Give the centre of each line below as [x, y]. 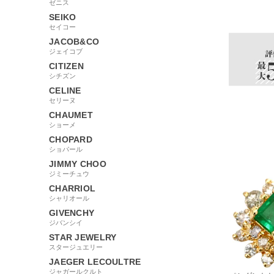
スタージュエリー [76, 247]
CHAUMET [71, 115]
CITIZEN [66, 66]
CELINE [65, 90]
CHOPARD [71, 139]
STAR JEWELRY [83, 237]
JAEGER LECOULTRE [95, 261]
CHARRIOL [72, 188]
